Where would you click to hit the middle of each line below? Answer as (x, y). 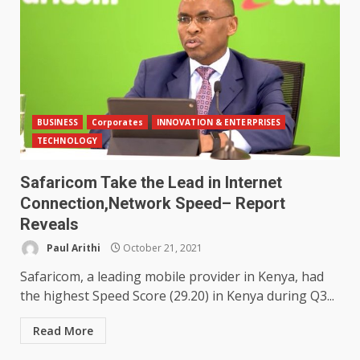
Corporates (117, 123)
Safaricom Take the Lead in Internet (151, 183)
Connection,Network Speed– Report (153, 204)
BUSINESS (57, 123)
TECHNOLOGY (67, 141)
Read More (63, 331)
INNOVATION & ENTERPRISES (219, 123)
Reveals (49, 225)
